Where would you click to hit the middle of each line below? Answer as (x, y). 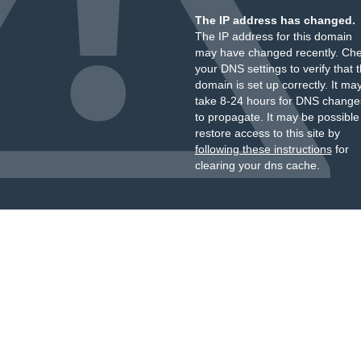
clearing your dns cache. (257, 165)
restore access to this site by (267, 133)
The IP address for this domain (273, 36)
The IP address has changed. (275, 20)
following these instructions (263, 149)
